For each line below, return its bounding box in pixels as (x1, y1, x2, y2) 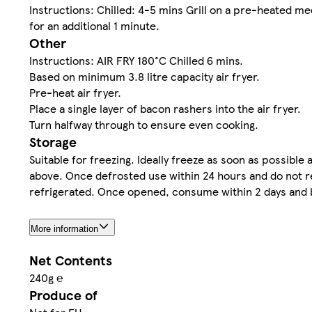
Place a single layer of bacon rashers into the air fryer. (29, 100, 301, 116)
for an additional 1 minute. (29, 17, 159, 33)
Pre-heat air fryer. (29, 84, 121, 100)
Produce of (29, 285, 97, 304)
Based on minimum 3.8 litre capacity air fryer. (29, 68, 260, 84)
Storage (29, 132, 77, 151)
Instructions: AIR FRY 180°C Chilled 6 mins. (29, 52, 243, 68)
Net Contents (29, 250, 112, 270)
